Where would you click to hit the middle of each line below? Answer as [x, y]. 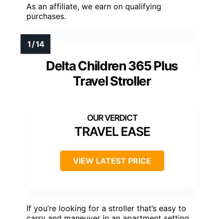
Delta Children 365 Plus [112, 66]
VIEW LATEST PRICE [112, 161]
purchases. [46, 16]
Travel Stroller [112, 81]
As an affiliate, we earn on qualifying [94, 6]
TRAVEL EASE [112, 131]
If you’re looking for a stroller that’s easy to [106, 208]
